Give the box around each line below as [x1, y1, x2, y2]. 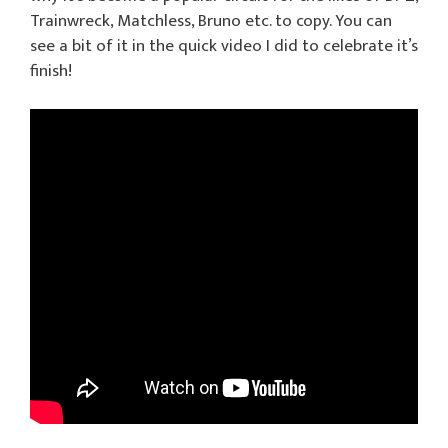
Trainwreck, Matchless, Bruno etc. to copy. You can [30, 6, 392, 35]
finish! [30, 56, 72, 85]
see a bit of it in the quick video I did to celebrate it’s [30, 31, 418, 60]
